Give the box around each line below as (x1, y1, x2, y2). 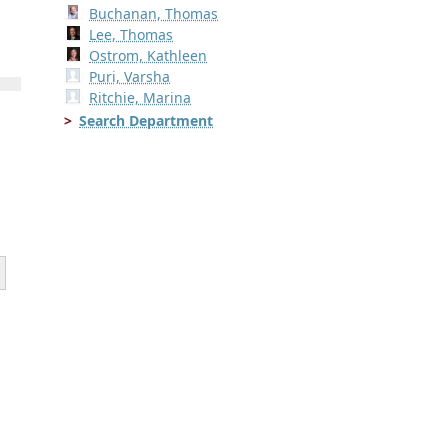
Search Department (79, 111, 213, 131)
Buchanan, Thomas (89, 4, 219, 24)
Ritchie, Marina (89, 88, 192, 108)
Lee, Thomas (89, 25, 174, 45)
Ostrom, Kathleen (89, 46, 208, 66)
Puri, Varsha (89, 67, 171, 87)
